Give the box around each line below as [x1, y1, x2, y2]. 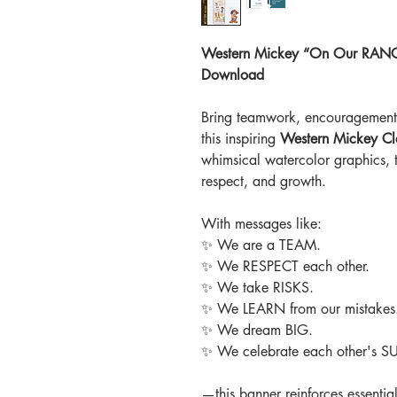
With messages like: [201, 214, 322, 234]
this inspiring [201, 129, 280, 149]
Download [201, 66, 264, 85]
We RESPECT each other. [217, 257, 370, 276]
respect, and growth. [201, 172, 326, 191]
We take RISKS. [217, 278, 314, 298]
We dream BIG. [217, 321, 313, 340]
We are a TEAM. [217, 236, 321, 255]
